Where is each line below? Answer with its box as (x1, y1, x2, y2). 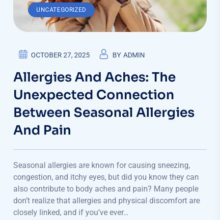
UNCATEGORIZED (36, 6, 86, 13)
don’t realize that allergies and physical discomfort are (13, 195, 200, 205)
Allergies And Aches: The (13, 69, 176, 85)
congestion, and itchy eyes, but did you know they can (13, 172, 199, 182)
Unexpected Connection (13, 86, 174, 103)
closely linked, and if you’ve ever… (13, 207, 129, 217)
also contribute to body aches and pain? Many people (13, 184, 198, 193)
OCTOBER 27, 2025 (31, 51, 90, 59)
